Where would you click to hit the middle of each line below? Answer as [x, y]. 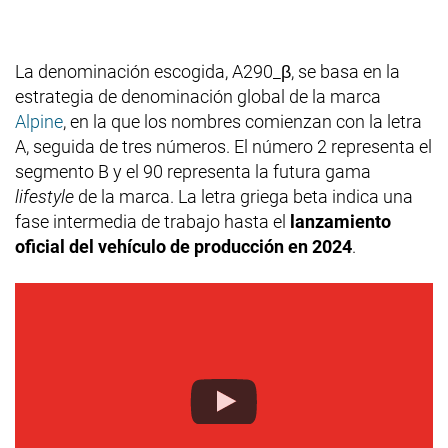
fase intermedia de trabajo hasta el [152, 221]
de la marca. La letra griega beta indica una [243, 196]
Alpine [39, 121]
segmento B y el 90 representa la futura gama [193, 171]
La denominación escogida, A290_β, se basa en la [207, 71]
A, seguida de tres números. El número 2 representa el [223, 146]
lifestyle [44, 196]
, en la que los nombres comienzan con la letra [242, 121]
